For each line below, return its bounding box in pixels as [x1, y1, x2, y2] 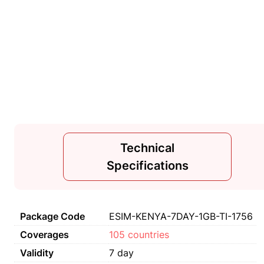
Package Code [20, 210, 85, 222]
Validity [20, 247, 54, 259]
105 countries [109, 229, 169, 240]
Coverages [20, 229, 69, 240]
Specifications [106, 159, 189, 173]
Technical [120, 141, 174, 155]
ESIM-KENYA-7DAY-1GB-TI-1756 [109, 210, 253, 222]
